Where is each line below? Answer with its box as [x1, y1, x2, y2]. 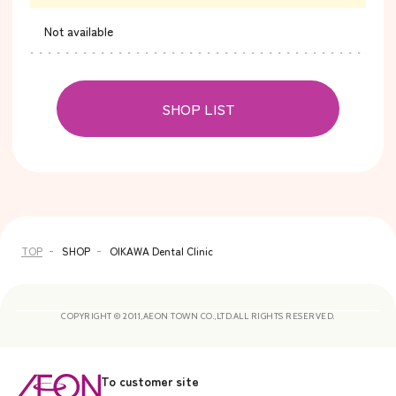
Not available [44, 22, 113, 41]
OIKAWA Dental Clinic [110, 243, 213, 259]
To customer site [101, 372, 199, 391]
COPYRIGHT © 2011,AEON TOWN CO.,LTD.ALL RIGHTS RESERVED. [61, 310, 335, 323]
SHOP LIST [161, 98, 235, 120]
